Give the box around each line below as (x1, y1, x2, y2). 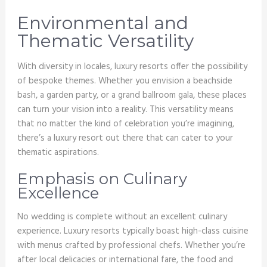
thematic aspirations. (17, 145, 99, 160)
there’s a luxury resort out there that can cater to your (17, 131, 233, 146)
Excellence (17, 184, 99, 203)
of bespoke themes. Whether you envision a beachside (17, 74, 232, 89)
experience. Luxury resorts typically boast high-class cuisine (17, 224, 249, 239)
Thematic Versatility (17, 30, 194, 52)
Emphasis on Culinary (17, 169, 187, 189)
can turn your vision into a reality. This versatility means (17, 103, 234, 117)
